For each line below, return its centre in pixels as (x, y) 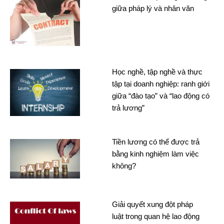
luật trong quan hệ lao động (156, 216)
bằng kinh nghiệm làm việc (155, 153)
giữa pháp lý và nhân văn (153, 8)
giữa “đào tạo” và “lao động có (161, 95)
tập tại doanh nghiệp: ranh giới (161, 83)
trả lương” (128, 107)
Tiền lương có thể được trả (156, 141)
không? (124, 165)
